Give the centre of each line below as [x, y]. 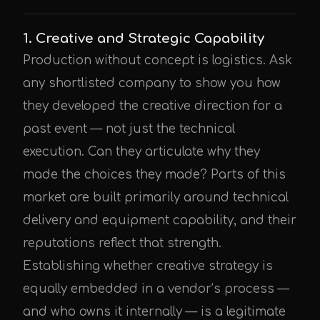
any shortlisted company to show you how [152, 83]
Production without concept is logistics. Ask [157, 60]
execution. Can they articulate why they [141, 152]
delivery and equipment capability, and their [160, 220]
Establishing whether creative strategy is [148, 266]
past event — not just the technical [129, 129]
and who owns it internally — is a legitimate [154, 312]
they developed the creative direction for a [152, 106]
